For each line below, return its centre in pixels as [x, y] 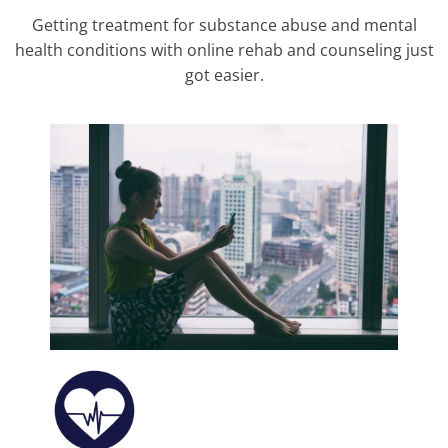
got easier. [224, 75]
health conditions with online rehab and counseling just [224, 50]
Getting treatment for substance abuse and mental [224, 25]
